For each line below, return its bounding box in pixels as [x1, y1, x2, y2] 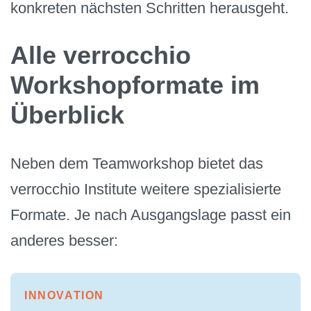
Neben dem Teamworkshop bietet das [10, 155, 263, 173]
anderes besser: [10, 232, 118, 250]
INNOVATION [24, 289, 104, 301]
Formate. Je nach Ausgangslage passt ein [10, 206, 291, 224]
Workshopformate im [10, 70, 260, 99]
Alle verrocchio [10, 40, 191, 69]
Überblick [10, 100, 124, 129]
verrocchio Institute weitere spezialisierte [10, 180, 281, 199]
